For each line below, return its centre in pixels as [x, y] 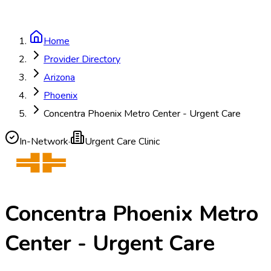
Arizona [59, 77]
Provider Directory [82, 59]
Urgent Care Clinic [122, 142]
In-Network [44, 142]
